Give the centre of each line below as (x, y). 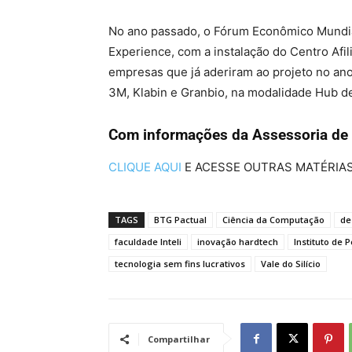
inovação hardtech (238, 242)
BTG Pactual (180, 220)
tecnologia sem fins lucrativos (180, 264)
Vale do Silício (291, 264)
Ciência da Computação (273, 220)
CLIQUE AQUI (145, 167)
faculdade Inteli (148, 242)
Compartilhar (179, 339)
